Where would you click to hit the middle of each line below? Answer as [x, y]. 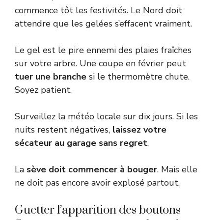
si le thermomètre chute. [138, 76]
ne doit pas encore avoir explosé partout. [97, 182]
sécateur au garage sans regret [81, 143]
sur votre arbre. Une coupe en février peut [100, 63]
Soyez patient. [43, 90]
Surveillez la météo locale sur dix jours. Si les [106, 116]
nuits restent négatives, [64, 129]
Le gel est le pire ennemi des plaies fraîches [103, 50]
